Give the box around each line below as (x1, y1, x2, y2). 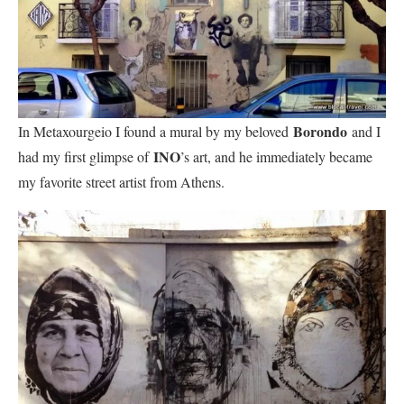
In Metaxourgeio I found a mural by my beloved (18, 121, 293, 141)
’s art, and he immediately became (180, 146, 372, 166)
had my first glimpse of (18, 146, 153, 166)
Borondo (293, 120, 347, 142)
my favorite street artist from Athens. (18, 171, 225, 191)
